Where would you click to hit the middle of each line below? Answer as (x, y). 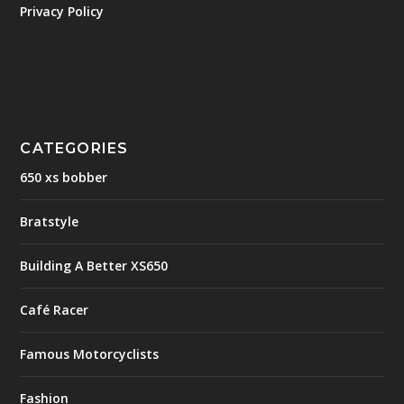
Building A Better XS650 (94, 265)
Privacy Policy (62, 11)
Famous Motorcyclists (90, 353)
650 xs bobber (64, 177)
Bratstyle (50, 221)
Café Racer (55, 309)
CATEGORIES (74, 148)
